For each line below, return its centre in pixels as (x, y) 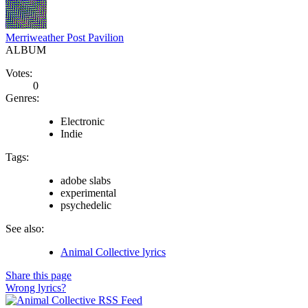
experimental (88, 192)
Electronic (82, 121)
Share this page (38, 275)
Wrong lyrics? (36, 287)
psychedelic (86, 205)
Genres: (22, 98)
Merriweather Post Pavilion (65, 37)
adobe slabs (86, 180)
